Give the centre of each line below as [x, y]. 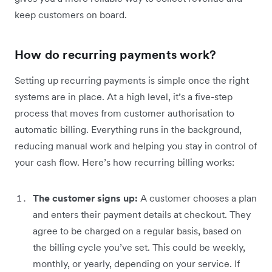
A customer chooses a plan [199, 198]
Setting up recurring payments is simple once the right [132, 80]
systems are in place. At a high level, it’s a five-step [124, 96]
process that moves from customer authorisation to [124, 113]
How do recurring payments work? [116, 54]
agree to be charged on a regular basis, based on [137, 230]
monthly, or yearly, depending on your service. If [136, 263]
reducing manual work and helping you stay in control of [136, 145]
